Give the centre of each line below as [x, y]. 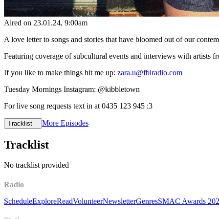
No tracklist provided [36, 165]
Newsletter [119, 201]
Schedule [18, 201]
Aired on [19, 22]
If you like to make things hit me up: [61, 72]
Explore [44, 201]
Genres [147, 201]
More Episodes [65, 123]
